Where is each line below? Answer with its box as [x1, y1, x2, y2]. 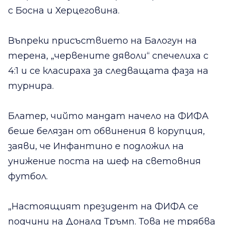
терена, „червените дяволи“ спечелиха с [8, 50, 208, 62]
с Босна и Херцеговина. [8, 5, 120, 17]
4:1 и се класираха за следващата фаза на [8, 65, 208, 77]
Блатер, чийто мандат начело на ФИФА [8, 110, 208, 122]
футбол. [8, 171, 48, 182]
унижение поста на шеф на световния [8, 156, 201, 167]
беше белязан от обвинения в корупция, [8, 126, 205, 137]
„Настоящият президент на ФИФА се [8, 201, 198, 212]
